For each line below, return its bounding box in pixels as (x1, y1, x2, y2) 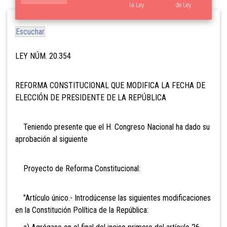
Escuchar (16, 26, 45, 36)
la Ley (129, 1, 144, 9)
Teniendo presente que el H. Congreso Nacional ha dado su (15, 122, 210, 132)
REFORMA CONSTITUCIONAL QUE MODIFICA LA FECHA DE (15, 80, 205, 90)
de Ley (175, 1, 191, 9)
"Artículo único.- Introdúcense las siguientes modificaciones (15, 193, 211, 203)
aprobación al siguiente (15, 134, 88, 144)
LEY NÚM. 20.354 (15, 51, 71, 61)
